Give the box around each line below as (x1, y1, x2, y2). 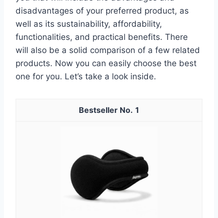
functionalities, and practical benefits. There (16, 32, 188, 42)
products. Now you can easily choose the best (16, 58, 197, 68)
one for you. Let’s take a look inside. (16, 71, 156, 81)
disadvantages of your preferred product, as (16, 5, 189, 16)
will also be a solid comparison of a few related (16, 45, 200, 55)
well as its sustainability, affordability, (16, 18, 162, 29)
